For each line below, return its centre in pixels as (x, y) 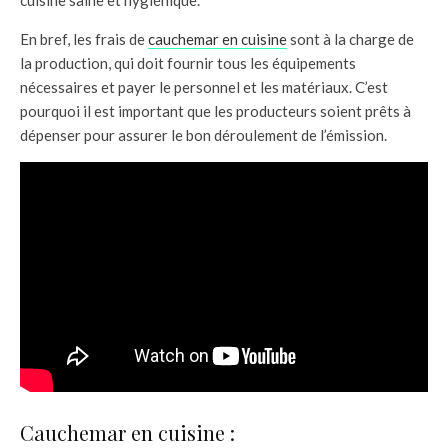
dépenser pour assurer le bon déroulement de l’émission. (203, 134)
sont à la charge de (350, 38)
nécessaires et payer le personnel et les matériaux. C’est (204, 86)
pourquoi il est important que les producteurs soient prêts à (215, 110)
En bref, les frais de (84, 38)
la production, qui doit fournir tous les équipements (188, 62)
